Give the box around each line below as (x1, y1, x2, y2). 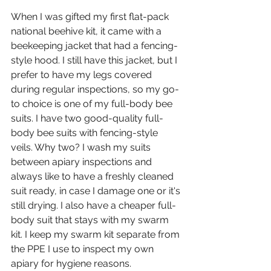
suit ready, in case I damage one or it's (11, 184, 183, 197)
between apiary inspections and (11, 155, 154, 168)
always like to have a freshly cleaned (11, 170, 176, 182)
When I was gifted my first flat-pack (11, 10, 171, 22)
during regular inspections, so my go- (11, 83, 179, 95)
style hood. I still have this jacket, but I (11, 54, 180, 66)
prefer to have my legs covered (11, 68, 154, 80)
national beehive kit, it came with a (11, 25, 164, 37)
